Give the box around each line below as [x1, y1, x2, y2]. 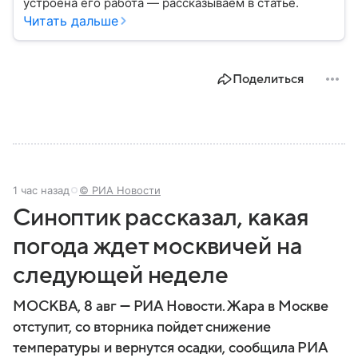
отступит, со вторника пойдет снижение [13, 320, 271, 336]
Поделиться [233, 72, 304, 87]
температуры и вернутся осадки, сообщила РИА [13, 340, 328, 356]
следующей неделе [13, 262, 229, 289]
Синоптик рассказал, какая [13, 205, 310, 232]
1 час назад [13, 184, 70, 197]
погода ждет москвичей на [13, 233, 303, 261]
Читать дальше [23, 13, 118, 30]
